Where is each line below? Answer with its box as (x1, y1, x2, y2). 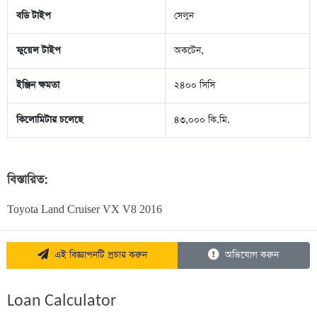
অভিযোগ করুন (219, 248, 279, 263)
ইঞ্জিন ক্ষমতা (16, 79, 59, 93)
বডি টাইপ (16, 9, 51, 23)
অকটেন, (174, 44, 204, 58)
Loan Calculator (7, 293, 116, 311)
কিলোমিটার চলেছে (16, 113, 83, 127)
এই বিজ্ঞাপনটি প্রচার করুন (48, 248, 147, 263)
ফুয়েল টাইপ (16, 44, 61, 58)
